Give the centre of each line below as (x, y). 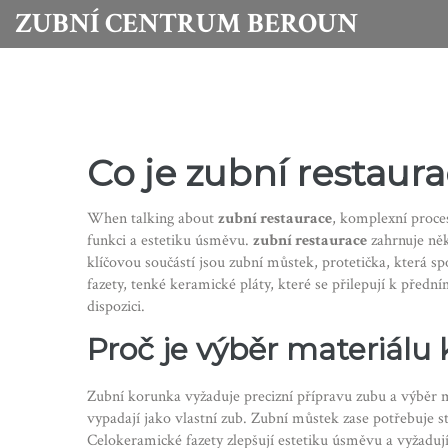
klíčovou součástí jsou (158, 262)
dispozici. (116, 306)
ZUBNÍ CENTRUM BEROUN (186, 23)
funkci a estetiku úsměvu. (170, 240)
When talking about (152, 218)
